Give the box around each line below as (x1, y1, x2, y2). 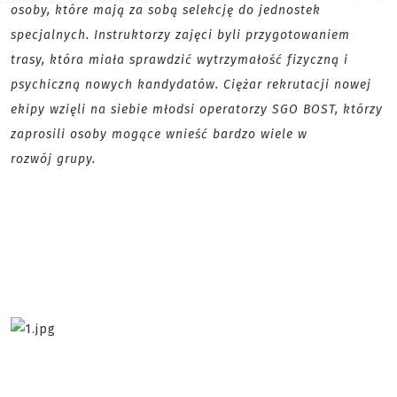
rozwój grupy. (11, 152, 96, 167)
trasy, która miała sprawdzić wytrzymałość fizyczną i (11, 52, 348, 67)
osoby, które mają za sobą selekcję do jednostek (11, 3, 321, 18)
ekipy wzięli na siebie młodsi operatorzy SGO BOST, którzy (11, 102, 383, 117)
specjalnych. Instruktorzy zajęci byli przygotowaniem (11, 27, 350, 43)
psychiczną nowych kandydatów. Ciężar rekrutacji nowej (11, 77, 371, 92)
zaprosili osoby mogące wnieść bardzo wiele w (11, 127, 307, 142)
